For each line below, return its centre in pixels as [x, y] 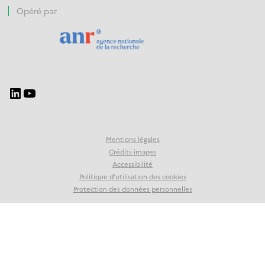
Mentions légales [132, 139]
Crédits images [132, 152]
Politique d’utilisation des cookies [132, 177]
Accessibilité [132, 164]
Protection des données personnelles [132, 189]
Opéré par [37, 10]
